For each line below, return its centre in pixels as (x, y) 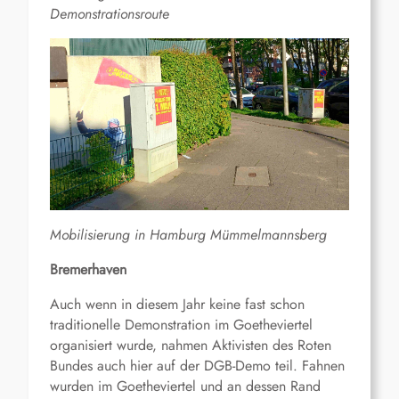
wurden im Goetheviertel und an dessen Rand (185, 387)
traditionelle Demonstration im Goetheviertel (181, 325)
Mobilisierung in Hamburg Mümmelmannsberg (188, 235)
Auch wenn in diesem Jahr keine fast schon (177, 305)
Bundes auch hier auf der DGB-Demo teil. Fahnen (197, 366)
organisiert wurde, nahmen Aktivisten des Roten (191, 346)
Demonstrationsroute (110, 13)
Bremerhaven (88, 270)
